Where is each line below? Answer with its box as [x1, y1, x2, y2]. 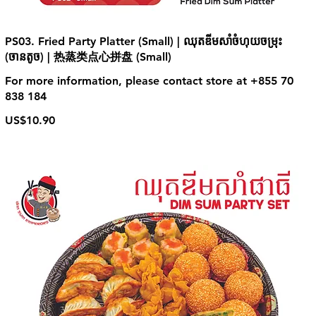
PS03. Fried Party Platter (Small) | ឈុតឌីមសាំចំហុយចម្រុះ [4, 35, 282, 48]
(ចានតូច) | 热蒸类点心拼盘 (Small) [4, 50, 171, 63]
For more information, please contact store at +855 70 [4, 74, 293, 87]
